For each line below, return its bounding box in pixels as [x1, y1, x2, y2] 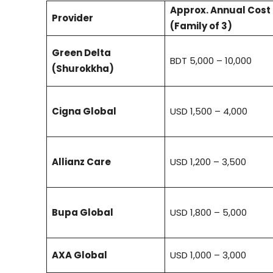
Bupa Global [52, 206, 113, 219]
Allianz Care [52, 155, 111, 169]
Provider [52, 12, 93, 25]
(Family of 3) [170, 19, 232, 33]
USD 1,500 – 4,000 [170, 105, 247, 118]
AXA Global [52, 249, 107, 262]
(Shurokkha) [52, 62, 114, 76]
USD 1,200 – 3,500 [170, 155, 246, 169]
